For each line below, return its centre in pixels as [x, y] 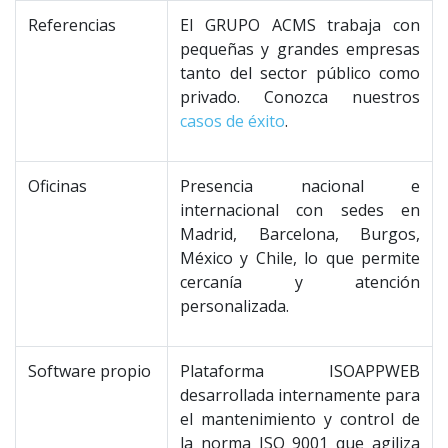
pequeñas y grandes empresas [300, 49]
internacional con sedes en [300, 210]
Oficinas [57, 186]
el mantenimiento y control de [300, 419]
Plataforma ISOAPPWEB [300, 371]
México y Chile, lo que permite [300, 258]
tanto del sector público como [300, 73]
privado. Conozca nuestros [300, 97]
